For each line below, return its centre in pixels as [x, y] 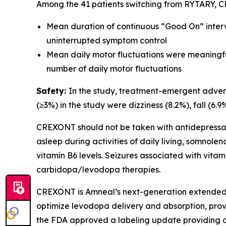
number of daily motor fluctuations [114, 69]
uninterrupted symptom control [107, 40]
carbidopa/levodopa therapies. [98, 169]
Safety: [52, 91]
